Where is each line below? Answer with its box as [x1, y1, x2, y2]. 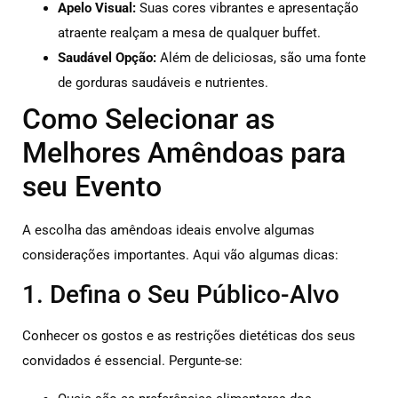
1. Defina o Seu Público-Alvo [22, 280, 339, 310]
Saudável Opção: [58, 49, 156, 66]
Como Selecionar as [22, 101, 275, 136]
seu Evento [22, 169, 162, 203]
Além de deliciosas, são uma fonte [156, 49, 366, 66]
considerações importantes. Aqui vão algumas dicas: [22, 246, 338, 263]
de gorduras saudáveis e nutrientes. [58, 74, 268, 91]
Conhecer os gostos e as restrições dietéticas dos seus [22, 328, 355, 345]
